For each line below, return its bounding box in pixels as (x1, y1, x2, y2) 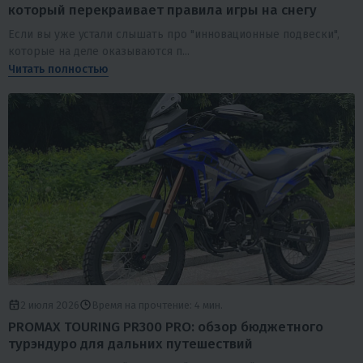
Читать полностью (8, 62, 109, 76)
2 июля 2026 (20, 298, 79, 311)
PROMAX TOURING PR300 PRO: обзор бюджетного (8, 318, 323, 335)
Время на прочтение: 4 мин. (92, 298, 223, 311)
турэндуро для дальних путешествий (8, 335, 253, 352)
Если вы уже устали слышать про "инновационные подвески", (8, 27, 340, 41)
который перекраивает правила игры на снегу (8, 2, 317, 19)
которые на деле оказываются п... (8, 44, 190, 58)
